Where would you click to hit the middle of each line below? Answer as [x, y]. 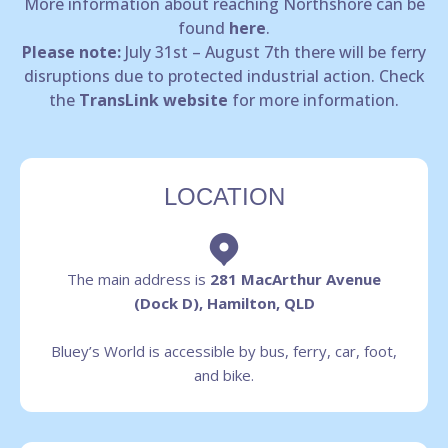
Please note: [71, 52]
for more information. [313, 100]
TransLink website [153, 100]
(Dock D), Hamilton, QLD [224, 302]
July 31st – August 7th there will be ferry [273, 52]
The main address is [138, 278]
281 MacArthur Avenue [295, 278]
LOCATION [224, 196]
